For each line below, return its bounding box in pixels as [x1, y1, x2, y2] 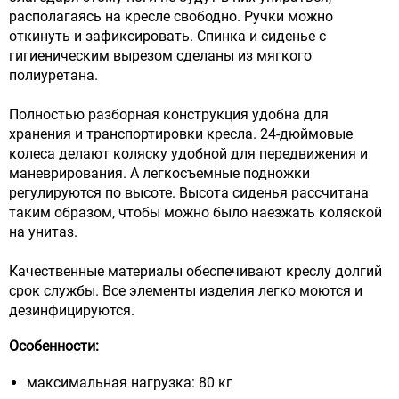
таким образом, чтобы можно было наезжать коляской [9, 203, 382, 221]
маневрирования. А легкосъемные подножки [9, 164, 310, 182]
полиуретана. [9, 66, 98, 84]
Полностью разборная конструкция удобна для [9, 105, 329, 123]
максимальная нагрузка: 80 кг [27, 373, 232, 391]
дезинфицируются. [9, 301, 134, 319]
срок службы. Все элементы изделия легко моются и [9, 281, 362, 299]
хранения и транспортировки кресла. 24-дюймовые [9, 125, 353, 142]
